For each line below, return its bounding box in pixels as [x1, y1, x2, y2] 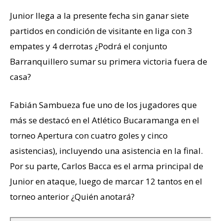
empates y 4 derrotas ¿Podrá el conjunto [10, 40, 167, 52]
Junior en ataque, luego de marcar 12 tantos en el [10, 176, 202, 187]
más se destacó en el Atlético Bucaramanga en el [10, 114, 199, 126]
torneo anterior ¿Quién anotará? [10, 191, 135, 203]
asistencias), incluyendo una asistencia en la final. [10, 145, 203, 157]
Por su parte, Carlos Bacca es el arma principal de [10, 160, 203, 172]
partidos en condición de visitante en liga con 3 [10, 25, 192, 37]
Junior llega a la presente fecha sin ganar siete [10, 10, 189, 22]
